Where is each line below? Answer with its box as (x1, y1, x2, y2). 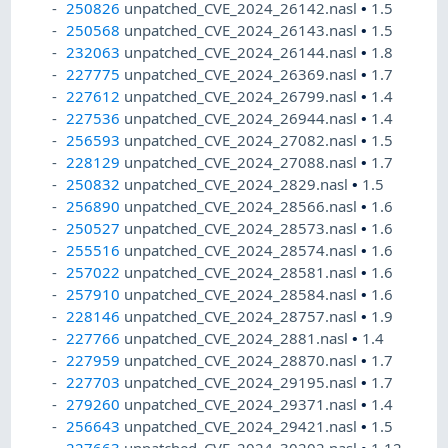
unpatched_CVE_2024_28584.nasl (124, 284, 362, 305)
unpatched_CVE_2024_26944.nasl (124, 108, 362, 129)
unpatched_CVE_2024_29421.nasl (124, 416, 362, 437)
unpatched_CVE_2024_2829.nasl (124, 174, 353, 195)
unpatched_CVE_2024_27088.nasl (124, 152, 362, 173)
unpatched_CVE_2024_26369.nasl (124, 64, 362, 85)
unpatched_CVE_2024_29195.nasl (124, 372, 362, 393)
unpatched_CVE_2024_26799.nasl (124, 86, 362, 107)
